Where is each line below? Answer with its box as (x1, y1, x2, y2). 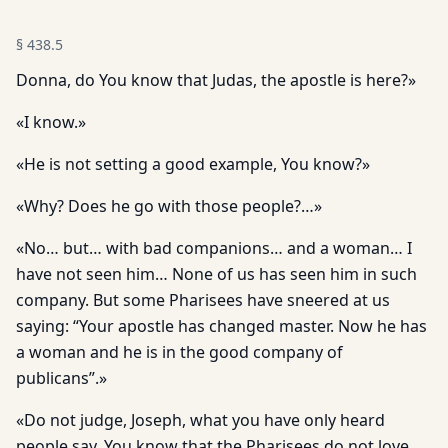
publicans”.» (16, 367, 107, 389)
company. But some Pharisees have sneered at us (16, 289, 390, 311)
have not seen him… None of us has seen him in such (16, 263, 417, 285)
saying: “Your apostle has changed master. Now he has (16, 315, 427, 337)
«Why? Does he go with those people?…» (16, 195, 322, 217)
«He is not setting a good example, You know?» (16, 153, 370, 175)
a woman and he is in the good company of (16, 341, 343, 363)
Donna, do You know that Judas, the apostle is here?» (16, 69, 416, 91)
